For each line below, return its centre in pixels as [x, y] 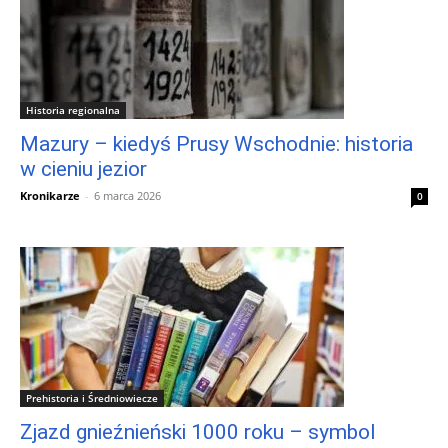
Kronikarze [50, 195]
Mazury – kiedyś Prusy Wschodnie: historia [216, 143]
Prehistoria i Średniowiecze [92, 397]
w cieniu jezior [83, 168]
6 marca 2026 [127, 195]
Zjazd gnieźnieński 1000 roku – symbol [198, 431]
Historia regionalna [73, 109]
